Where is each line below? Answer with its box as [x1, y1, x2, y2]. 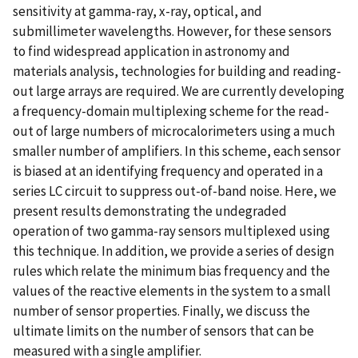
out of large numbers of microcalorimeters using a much [13, 121, 335, 140]
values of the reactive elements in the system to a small [13, 281, 331, 300]
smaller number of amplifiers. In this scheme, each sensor [13, 141, 340, 160]
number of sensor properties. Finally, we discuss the [13, 301, 310, 320]
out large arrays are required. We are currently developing [13, 82, 344, 100]
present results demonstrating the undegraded [13, 201, 287, 220]
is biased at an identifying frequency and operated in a [13, 161, 323, 180]
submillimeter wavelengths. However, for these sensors [13, 22, 332, 40]
